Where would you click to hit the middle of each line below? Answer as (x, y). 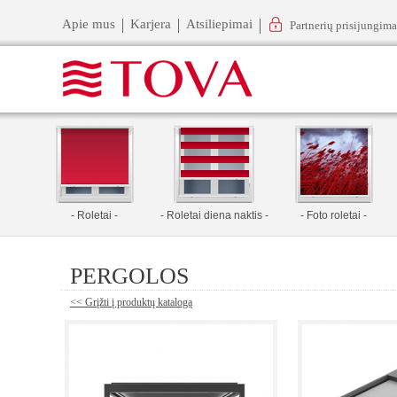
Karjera (151, 24)
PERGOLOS (129, 276)
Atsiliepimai (219, 24)
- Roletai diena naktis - (214, 215)
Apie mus (89, 24)
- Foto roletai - (334, 215)
